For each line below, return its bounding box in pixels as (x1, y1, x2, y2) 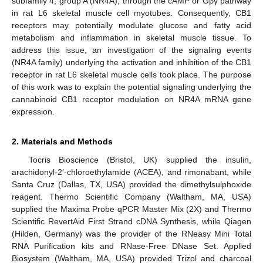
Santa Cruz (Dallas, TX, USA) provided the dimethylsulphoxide (12, 179, 251, 189)
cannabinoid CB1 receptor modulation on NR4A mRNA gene (12, 94, 251, 104)
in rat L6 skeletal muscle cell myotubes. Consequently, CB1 (12, 8, 251, 18)
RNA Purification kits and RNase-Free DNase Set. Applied (12, 241, 251, 251)
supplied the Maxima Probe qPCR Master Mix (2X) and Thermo (12, 204, 251, 214)
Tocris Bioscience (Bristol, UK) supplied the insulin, (28, 154, 251, 164)
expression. (12, 106, 55, 116)
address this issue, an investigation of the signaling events (12, 45, 251, 55)
